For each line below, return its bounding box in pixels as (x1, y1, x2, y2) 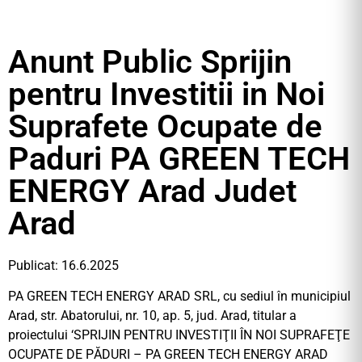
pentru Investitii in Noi (8, 75, 325, 113)
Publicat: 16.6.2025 (8, 258, 119, 273)
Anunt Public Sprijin (8, 43, 292, 81)
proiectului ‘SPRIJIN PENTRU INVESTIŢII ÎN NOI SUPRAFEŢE (8, 327, 350, 343)
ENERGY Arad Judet (8, 172, 297, 210)
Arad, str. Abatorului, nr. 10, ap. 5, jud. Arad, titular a (8, 308, 297, 324)
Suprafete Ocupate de (8, 107, 322, 145)
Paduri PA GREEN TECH (8, 140, 350, 178)
